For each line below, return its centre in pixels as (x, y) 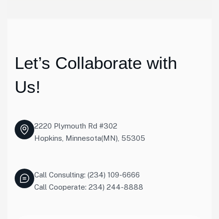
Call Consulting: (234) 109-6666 (87, 175)
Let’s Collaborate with (96, 63)
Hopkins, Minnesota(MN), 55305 (90, 138)
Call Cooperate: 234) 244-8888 (89, 187)
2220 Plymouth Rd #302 (76, 126)
